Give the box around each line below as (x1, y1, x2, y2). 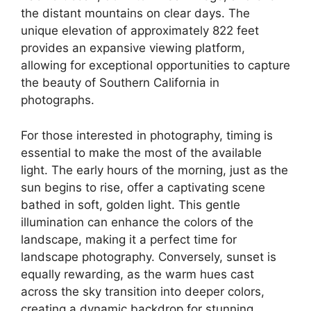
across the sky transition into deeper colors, (21, 284, 264, 299)
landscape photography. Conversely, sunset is (21, 249, 276, 264)
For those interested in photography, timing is (21, 128, 273, 142)
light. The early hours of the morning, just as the (21, 162, 288, 177)
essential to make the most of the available (21, 145, 262, 160)
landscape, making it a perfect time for (21, 232, 237, 246)
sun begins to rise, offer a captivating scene (21, 180, 265, 194)
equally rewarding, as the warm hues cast (21, 267, 254, 281)
